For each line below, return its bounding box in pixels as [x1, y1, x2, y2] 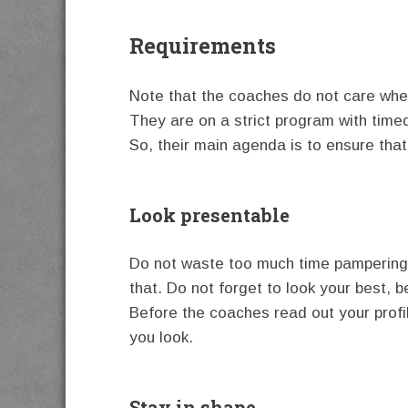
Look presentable [129, 202, 290, 227]
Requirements [129, 31, 276, 59]
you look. [129, 328, 193, 346]
